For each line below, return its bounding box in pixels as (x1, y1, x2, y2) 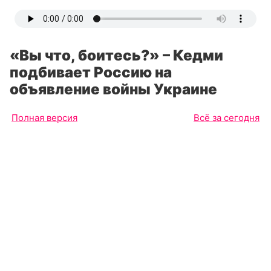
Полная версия (11, 112, 77, 123)
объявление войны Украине (10, 80, 217, 98)
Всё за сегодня (194, 112, 260, 123)
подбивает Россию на (10, 64, 172, 81)
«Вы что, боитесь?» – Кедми (10, 47, 223, 64)
